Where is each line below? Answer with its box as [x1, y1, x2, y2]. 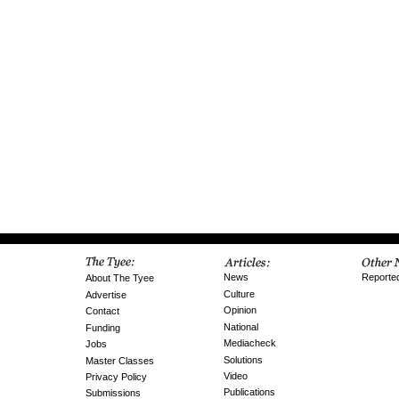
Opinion [224, 305, 256, 316]
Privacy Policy [85, 370, 147, 382]
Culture [224, 288, 255, 299]
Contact [85, 305, 119, 317]
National [224, 321, 258, 332]
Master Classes [85, 354, 154, 366]
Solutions [224, 354, 263, 365]
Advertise [85, 289, 126, 300]
